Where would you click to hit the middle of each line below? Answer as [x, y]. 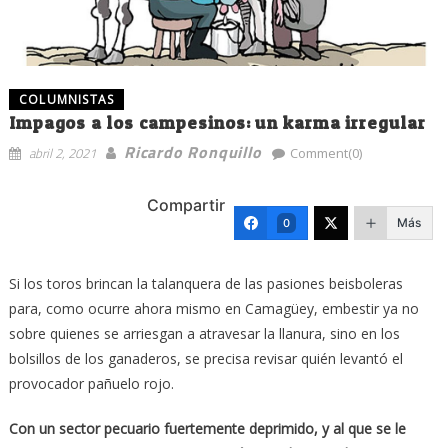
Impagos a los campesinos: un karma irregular [217, 122]
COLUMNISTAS [66, 99]
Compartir [186, 205]
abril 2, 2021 [62, 152]
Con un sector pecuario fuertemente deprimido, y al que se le [207, 428]
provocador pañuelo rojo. [91, 383]
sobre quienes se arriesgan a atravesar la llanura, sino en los [204, 333]
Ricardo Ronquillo [192, 151]
